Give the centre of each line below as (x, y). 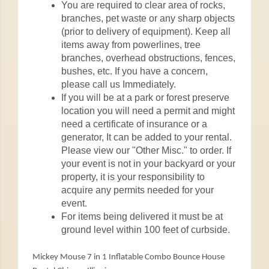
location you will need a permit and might (148, 110)
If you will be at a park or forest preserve (145, 97)
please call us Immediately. (119, 84)
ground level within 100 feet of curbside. (146, 229)
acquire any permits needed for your (138, 190)
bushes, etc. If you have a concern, (134, 71)
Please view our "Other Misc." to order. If (146, 150)
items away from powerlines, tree (131, 44)
